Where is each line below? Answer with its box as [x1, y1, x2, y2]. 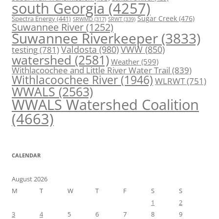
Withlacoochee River [12, 72, 118, 88]
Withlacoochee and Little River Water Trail [12, 64, 170, 76]
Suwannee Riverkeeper [12, 29, 158, 48]
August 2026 [12, 175, 47, 184]
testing [12, 44, 38, 56]
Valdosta [61, 43, 97, 56]
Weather [111, 57, 139, 67]
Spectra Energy [12, 14, 55, 23]
